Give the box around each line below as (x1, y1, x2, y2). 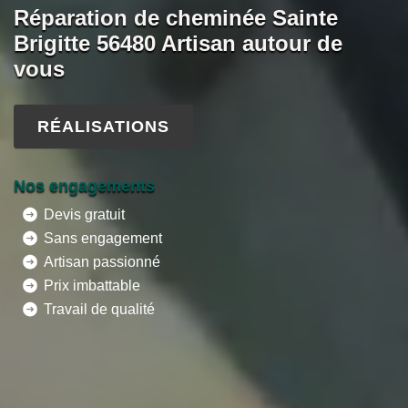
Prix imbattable (44, 277, 140, 293)
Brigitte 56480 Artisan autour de (14, 30, 342, 56)
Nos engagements (14, 176, 155, 195)
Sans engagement (44, 229, 162, 246)
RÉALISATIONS (37, 117, 169, 136)
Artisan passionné (44, 253, 160, 270)
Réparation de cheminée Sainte (14, 5, 338, 30)
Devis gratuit (44, 206, 125, 222)
